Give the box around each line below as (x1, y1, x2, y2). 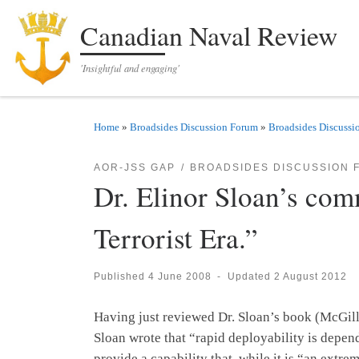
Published (94, 271, 148, 282)
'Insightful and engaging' (80, 60, 180, 75)
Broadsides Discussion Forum (130, 120, 258, 133)
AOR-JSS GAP (94, 162, 175, 173)
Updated (227, 271, 274, 282)
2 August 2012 (273, 271, 347, 282)
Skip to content (22, 15, 96, 28)
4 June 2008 (148, 271, 212, 282)
